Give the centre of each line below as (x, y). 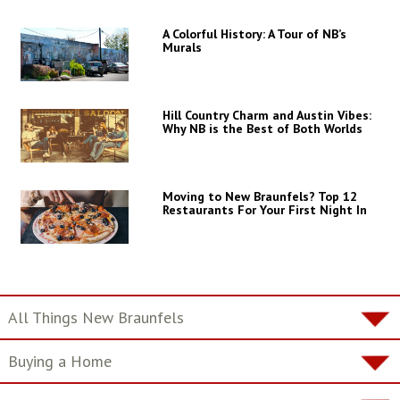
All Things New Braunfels (96, 318)
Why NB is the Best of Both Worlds (262, 129)
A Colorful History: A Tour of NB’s (254, 34)
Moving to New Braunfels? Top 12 (259, 197)
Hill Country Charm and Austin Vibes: (267, 116)
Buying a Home (59, 362)
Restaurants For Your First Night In (264, 210)
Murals (182, 48)
